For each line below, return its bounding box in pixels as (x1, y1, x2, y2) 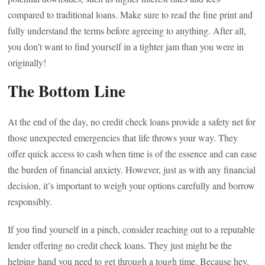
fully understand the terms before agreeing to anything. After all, (8, 24, 247, 37)
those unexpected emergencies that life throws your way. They (8, 131, 238, 144)
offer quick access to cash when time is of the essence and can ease (8, 147, 257, 160)
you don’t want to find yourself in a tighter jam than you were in (8, 40, 244, 53)
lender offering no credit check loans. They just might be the (8, 239, 232, 251)
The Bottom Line (8, 79, 126, 102)
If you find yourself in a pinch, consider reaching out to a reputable (8, 223, 256, 235)
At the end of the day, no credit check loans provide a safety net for (8, 115, 256, 128)
